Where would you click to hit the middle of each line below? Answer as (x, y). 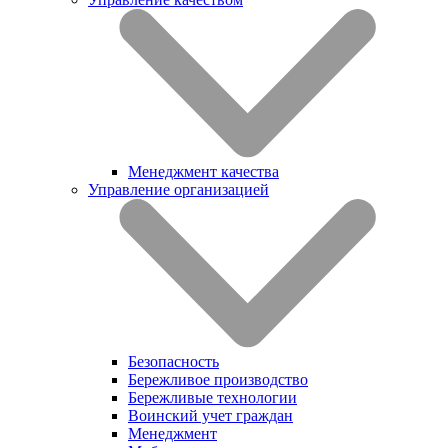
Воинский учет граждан (210, 415)
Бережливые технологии (212, 397)
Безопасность (173, 361)
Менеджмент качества (203, 171)
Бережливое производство (218, 379)
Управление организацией (178, 189)
